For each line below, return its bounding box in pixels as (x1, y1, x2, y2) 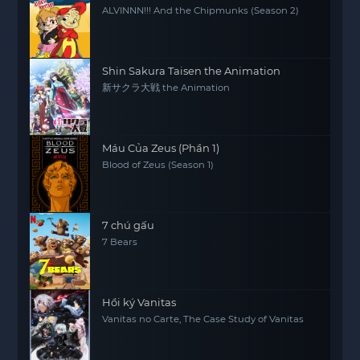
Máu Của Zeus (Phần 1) (102, 141, 220, 154)
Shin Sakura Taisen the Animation (102, 64, 281, 77)
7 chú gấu (102, 219, 155, 231)
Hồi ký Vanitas (102, 296, 177, 309)
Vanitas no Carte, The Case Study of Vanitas (102, 313, 305, 325)
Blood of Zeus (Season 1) (102, 159, 215, 170)
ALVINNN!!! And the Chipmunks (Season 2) (102, 5, 300, 16)
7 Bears (102, 236, 138, 247)
